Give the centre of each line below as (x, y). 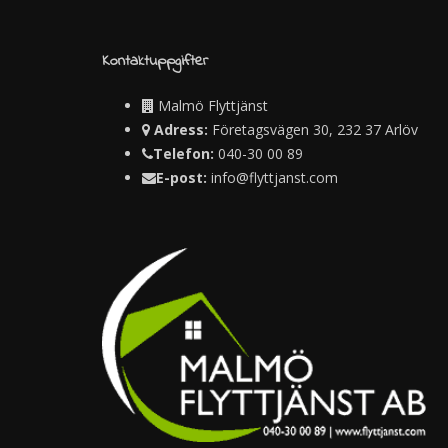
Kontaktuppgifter (155, 61)
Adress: (181, 129)
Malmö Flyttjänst (211, 105)
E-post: (181, 177)
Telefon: (183, 153)
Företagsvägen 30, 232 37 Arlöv (313, 129)
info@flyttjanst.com (274, 177)
